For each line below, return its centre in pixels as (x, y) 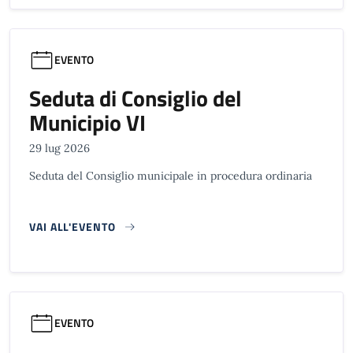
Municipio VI (87, 123)
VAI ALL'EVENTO (72, 227)
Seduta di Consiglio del (136, 98)
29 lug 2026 (59, 148)
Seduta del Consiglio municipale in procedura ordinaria (171, 176)
